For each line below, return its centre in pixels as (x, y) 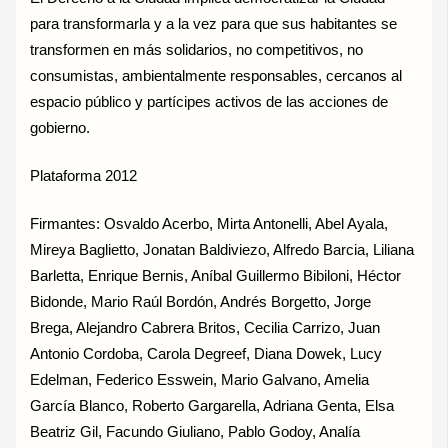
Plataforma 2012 (84, 176)
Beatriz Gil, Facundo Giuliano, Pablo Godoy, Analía (195, 432)
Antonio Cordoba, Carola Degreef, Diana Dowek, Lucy (206, 354)
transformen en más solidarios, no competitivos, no (197, 50)
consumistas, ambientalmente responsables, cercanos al (216, 76)
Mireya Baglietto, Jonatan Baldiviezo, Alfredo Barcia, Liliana (222, 250)
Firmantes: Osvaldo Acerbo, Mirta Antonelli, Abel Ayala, (209, 224)
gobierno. (60, 128)
